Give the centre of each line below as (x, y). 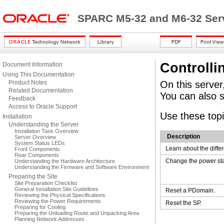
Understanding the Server (43, 124)
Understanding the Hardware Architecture (65, 161)
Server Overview (35, 137)
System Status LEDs (40, 143)
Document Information (32, 64)
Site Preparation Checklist (46, 183)
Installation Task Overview (46, 131)
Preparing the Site (33, 176)
